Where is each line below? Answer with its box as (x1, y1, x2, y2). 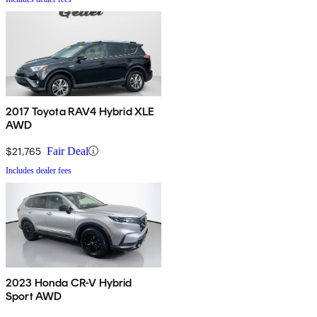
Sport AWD (6, 289, 62, 303)
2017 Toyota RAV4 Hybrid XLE (6, 104, 155, 118)
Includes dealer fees (6, 165, 71, 175)
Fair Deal (47, 144, 88, 157)
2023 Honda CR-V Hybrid (6, 275, 133, 289)
